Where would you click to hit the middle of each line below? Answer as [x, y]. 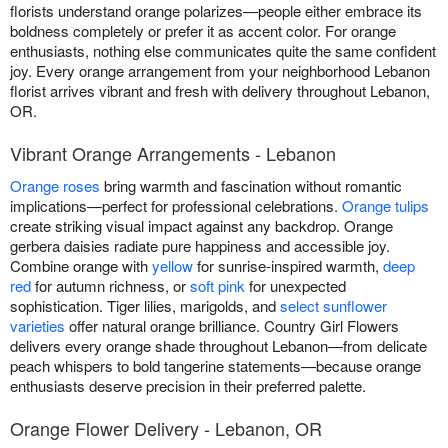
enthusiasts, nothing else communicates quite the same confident [223, 51]
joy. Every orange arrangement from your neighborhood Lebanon [220, 71]
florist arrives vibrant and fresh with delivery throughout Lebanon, [220, 91]
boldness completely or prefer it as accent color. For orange [203, 31]
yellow [172, 266]
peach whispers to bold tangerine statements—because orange [215, 366]
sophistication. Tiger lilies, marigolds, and [145, 306]
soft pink [217, 286]
